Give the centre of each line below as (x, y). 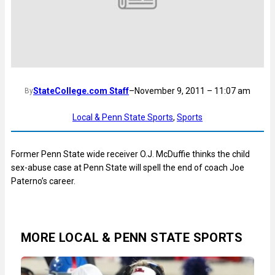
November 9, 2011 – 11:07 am (192, 91)
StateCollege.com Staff (81, 91)
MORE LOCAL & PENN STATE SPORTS (132, 237)
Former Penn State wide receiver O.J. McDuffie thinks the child (130, 154)
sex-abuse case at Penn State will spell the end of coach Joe (128, 167)
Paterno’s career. (43, 181)
